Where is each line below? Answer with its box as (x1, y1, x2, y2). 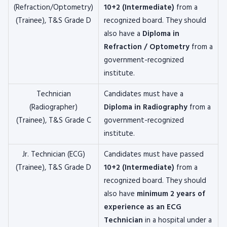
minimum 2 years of (137, 188, 205, 200)
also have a (104, 28, 142, 40)
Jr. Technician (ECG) (22, 148, 85, 161)
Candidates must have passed (104, 148, 204, 161)
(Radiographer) (29, 101, 78, 113)
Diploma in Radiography (104, 101, 187, 113)
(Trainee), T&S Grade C (16, 115, 91, 127)
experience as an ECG (104, 201, 181, 213)
